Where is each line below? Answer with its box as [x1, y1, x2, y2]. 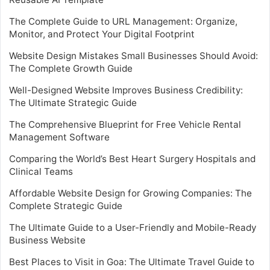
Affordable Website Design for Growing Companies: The [9, 187, 252, 199]
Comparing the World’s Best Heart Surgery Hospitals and [9, 152, 256, 165]
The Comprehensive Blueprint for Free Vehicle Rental [9, 118, 241, 130]
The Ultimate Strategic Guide [9, 96, 137, 108]
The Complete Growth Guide [9, 62, 133, 74]
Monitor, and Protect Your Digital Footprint [9, 28, 195, 40]
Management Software [9, 131, 110, 143]
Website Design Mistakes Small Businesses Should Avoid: [9, 49, 258, 61]
